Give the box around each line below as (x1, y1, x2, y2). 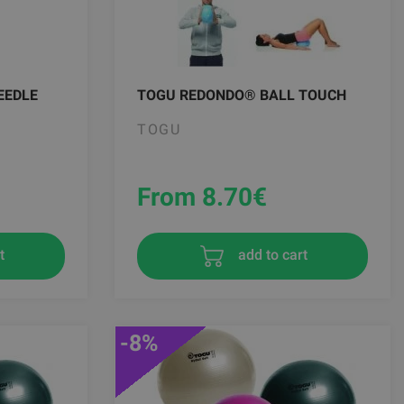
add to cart (234, 246, 308, 264)
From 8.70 (137, 182, 252, 212)
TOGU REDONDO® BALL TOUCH (137, 87, 346, 104)
